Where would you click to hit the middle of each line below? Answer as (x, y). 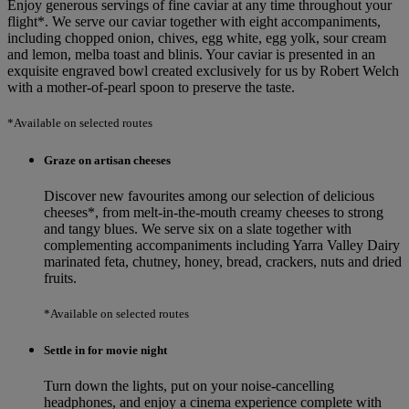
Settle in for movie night (105, 351)
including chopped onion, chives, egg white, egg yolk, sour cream (197, 38)
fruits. (60, 278)
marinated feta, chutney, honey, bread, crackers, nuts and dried (223, 261)
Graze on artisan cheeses (107, 160)
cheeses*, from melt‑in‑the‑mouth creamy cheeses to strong (214, 212)
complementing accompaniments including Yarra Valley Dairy (222, 245)
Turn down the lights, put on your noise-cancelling (189, 386)
